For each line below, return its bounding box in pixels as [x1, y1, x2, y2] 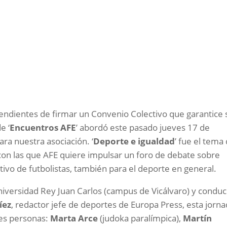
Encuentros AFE [10, 122, 77, 134]
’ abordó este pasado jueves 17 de [76, 122, 210, 134]
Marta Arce [50, 212, 98, 224]
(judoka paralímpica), [98, 212, 183, 224]
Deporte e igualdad [93, 135, 175, 147]
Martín [183, 212, 212, 224]
